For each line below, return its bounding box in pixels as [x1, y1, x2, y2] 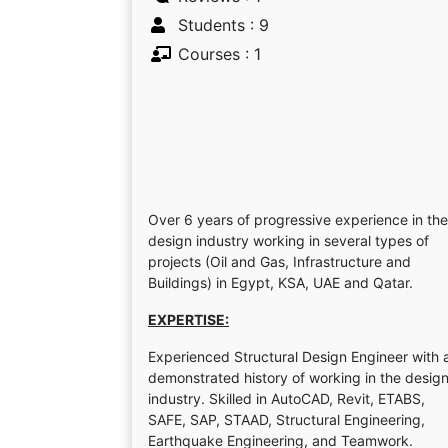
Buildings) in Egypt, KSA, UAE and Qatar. [148, 274, 413, 291]
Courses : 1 [177, 44, 261, 64]
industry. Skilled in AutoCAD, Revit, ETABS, [148, 390, 425, 407]
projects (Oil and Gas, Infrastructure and [148, 253, 411, 270]
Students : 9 [177, 15, 269, 35]
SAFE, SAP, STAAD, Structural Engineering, [148, 411, 425, 428]
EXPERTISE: [148, 311, 229, 328]
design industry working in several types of [148, 232, 429, 249]
